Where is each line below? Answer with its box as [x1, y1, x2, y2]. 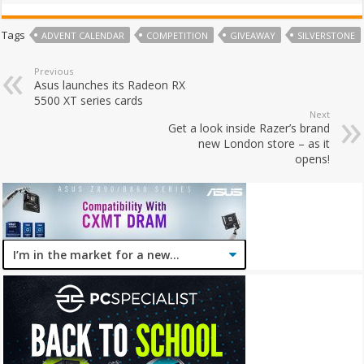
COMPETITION [146, 29, 209, 42]
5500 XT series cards [34, 93, 144, 109]
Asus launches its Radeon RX [34, 77, 186, 93]
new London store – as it [197, 136, 330, 152]
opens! [294, 151, 330, 167]
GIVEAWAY [230, 29, 276, 42]
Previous [34, 65, 74, 78]
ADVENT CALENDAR [41, 29, 125, 42]
